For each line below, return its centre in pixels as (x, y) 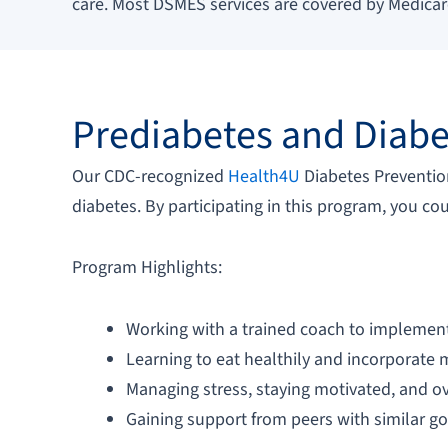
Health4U (264, 176)
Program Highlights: (147, 268)
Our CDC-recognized (150, 176)
